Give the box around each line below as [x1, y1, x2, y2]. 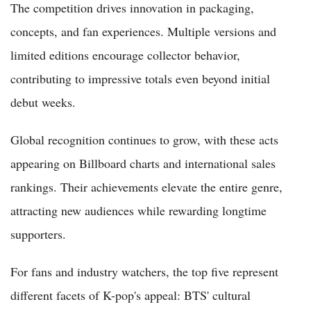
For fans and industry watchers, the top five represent [10, 262, 278, 280]
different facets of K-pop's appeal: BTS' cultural [10, 286, 251, 303]
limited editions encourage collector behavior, [10, 46, 240, 63]
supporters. [10, 225, 66, 242]
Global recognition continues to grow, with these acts [10, 131, 278, 148]
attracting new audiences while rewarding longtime [10, 201, 267, 219]
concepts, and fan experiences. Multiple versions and [10, 22, 276, 40]
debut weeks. [10, 93, 76, 110]
